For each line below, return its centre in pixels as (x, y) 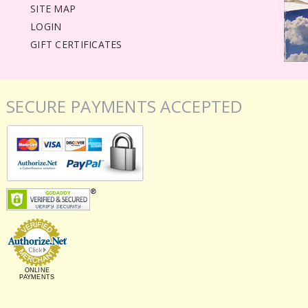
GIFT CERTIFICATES (76, 44)
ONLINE (37, 270)
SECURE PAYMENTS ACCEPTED (124, 106)
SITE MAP (53, 9)
